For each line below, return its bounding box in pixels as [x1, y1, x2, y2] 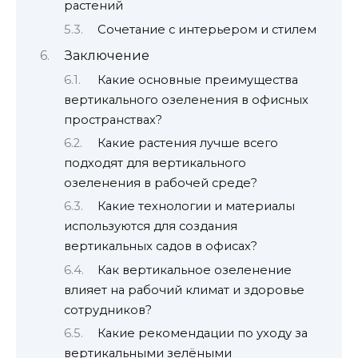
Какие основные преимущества [97, 72, 298, 87]
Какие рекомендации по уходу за [97, 326, 308, 341]
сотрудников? [64, 302, 152, 317]
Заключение [64, 48, 149, 64]
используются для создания [64, 219, 237, 234]
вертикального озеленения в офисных [64, 92, 308, 107]
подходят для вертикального [64, 156, 246, 171]
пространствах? [64, 112, 162, 127]
